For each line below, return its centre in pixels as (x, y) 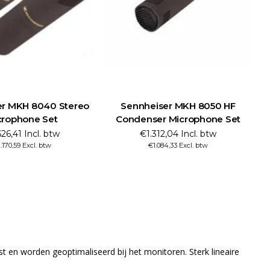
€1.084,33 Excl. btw (178, 145)
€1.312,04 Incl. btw (178, 133)
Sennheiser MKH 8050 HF (178, 105)
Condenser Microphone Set (178, 119)
